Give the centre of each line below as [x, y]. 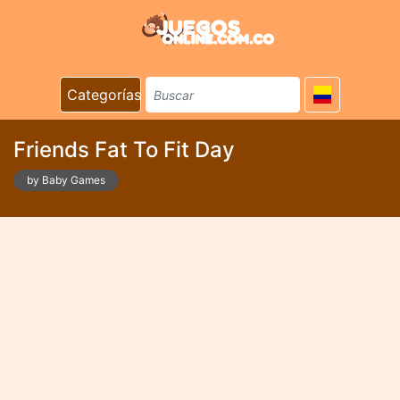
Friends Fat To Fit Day [124, 150]
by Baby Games [66, 180]
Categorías [104, 95]
